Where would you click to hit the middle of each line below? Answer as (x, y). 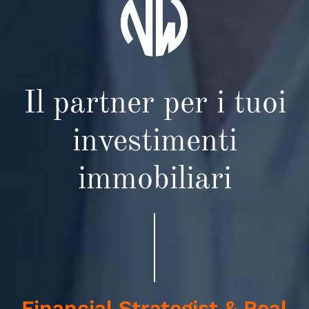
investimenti (154, 142)
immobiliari (154, 180)
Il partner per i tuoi (154, 104)
